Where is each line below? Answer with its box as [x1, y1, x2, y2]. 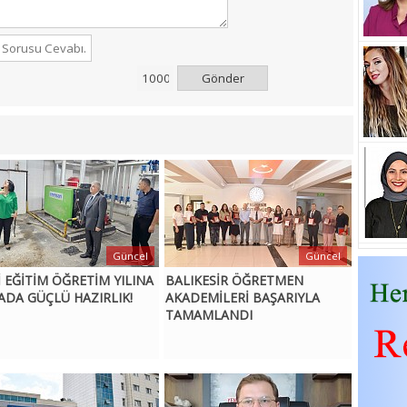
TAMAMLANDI [164, 306, 253, 324]
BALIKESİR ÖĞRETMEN [164, 272, 303, 290]
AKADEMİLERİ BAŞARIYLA [164, 289, 320, 307]
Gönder [201, 70, 244, 87]
